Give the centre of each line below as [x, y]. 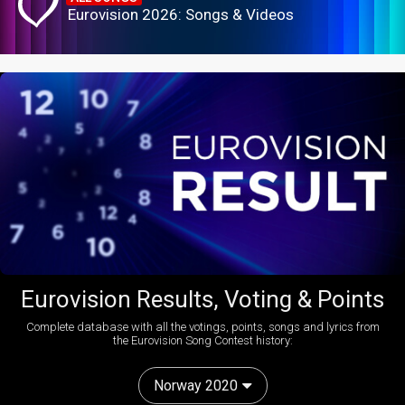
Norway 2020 [195, 386]
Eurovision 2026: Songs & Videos [181, 14]
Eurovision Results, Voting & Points [202, 300]
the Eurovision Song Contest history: [202, 341]
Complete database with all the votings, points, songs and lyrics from [202, 327]
